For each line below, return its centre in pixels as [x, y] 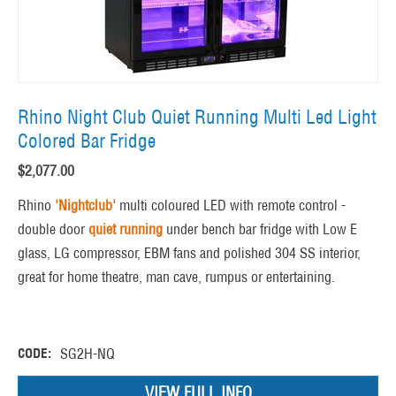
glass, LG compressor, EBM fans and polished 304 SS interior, [189, 253]
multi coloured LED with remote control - [232, 206]
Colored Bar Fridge [87, 141]
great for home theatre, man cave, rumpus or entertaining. [176, 277]
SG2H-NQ [88, 354]
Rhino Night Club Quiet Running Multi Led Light [197, 118]
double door [53, 229]
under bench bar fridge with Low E [260, 229]
